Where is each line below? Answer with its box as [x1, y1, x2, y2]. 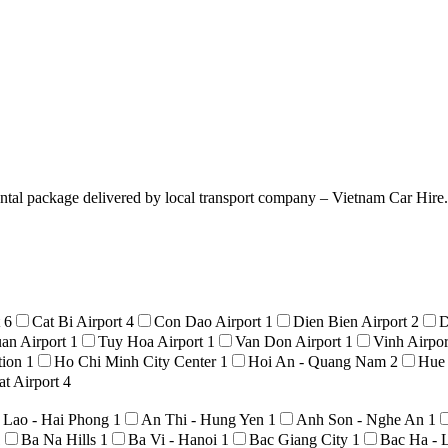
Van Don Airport [235, 332, 345, 350]
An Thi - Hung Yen [141, 410, 268, 428]
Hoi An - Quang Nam [248, 352, 390, 370]
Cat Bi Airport [32, 312, 126, 330]
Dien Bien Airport [293, 312, 411, 330]
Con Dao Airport [154, 312, 265, 330]
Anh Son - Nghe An [296, 410, 428, 428]
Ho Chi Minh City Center [54, 352, 220, 370]
